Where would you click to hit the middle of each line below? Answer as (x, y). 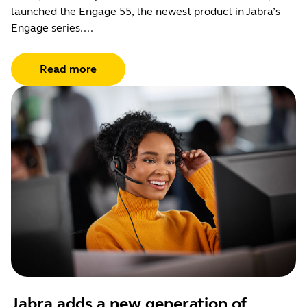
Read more (68, 69)
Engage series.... (52, 28)
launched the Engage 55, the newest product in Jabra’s (146, 12)
